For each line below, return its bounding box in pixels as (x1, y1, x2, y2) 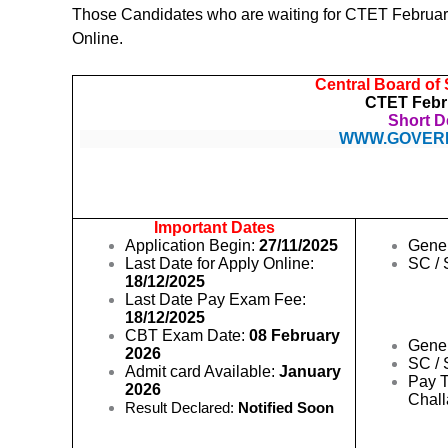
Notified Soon (238, 398, 335, 416)
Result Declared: (125, 398, 239, 416)
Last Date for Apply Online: (125, 254, 315, 272)
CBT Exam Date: (125, 326, 250, 344)
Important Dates (153, 218, 275, 236)
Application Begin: (125, 236, 260, 254)
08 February (249, 326, 341, 344)
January (275, 362, 342, 380)
